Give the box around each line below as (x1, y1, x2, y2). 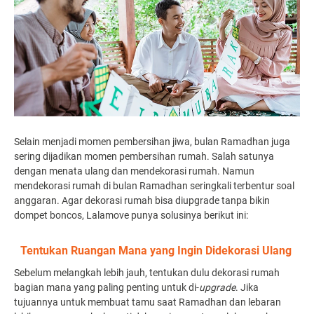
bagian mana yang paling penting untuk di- (14, 282, 199, 293)
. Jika (235, 282, 259, 293)
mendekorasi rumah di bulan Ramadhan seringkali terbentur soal (14, 180, 294, 191)
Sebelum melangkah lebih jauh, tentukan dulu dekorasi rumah (14, 267, 280, 278)
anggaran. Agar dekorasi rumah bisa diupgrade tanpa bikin (14, 195, 270, 206)
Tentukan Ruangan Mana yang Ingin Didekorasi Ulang (20, 244, 294, 257)
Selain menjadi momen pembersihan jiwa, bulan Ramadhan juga (14, 136, 290, 147)
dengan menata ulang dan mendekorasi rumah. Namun (14, 165, 254, 177)
